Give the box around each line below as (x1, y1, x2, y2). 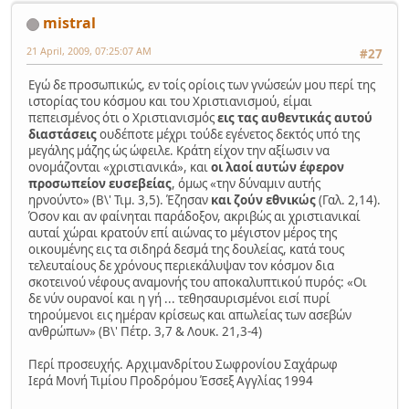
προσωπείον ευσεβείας (28, 175, 172, 193)
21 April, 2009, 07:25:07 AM (26, 44, 152, 58)
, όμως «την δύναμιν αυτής (172, 175, 320, 193)
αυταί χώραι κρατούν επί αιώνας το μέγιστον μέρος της (28, 225, 337, 242)
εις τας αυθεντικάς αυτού (217, 110, 372, 127)
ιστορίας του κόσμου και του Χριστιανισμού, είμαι (28, 93, 312, 110)
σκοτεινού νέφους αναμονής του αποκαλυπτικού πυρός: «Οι (28, 274, 367, 291)
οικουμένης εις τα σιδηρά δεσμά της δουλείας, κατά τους (28, 241, 344, 258)
